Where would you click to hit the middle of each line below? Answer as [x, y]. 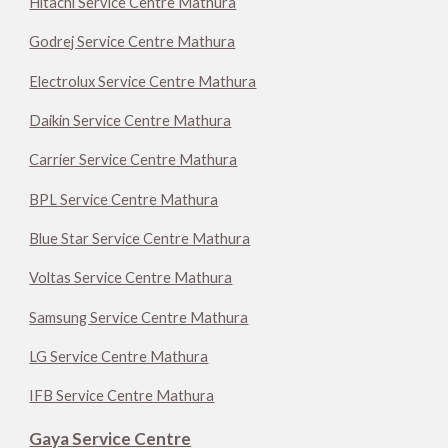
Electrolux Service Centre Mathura [143, 81]
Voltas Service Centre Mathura [131, 278]
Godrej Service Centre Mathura [132, 42]
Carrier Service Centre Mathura [133, 160]
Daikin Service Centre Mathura [130, 120]
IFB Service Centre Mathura [122, 396]
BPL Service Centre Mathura [124, 199]
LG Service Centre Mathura [119, 356]
